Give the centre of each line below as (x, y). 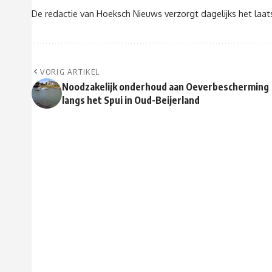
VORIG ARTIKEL (70, 72)
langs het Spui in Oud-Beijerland (131, 100)
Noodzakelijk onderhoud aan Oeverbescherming (165, 87)
